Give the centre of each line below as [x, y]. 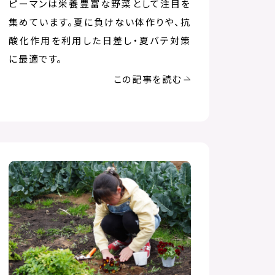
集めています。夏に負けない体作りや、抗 [100, 21]
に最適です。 [36, 58]
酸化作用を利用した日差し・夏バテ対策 [100, 40]
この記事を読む [147, 79]
